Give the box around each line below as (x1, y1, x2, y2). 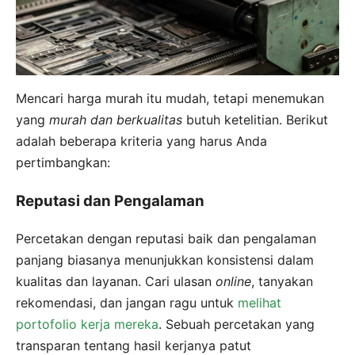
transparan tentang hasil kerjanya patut (16, 337, 251, 353)
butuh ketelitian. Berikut (182, 112, 328, 128)
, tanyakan (251, 273, 313, 289)
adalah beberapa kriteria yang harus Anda (16, 133, 267, 150)
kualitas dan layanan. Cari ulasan (16, 273, 216, 289)
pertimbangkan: (16, 155, 110, 171)
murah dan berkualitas (49, 112, 182, 128)
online (216, 273, 251, 289)
